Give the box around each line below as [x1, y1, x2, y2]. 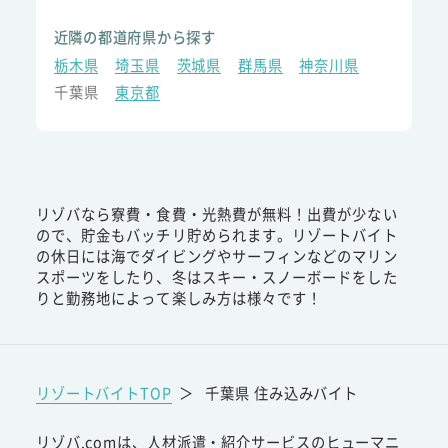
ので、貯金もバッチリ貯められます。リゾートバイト [35, 223, 398, 245]
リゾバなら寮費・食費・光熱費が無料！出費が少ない [35, 202, 398, 224]
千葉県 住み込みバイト [205, 381, 359, 403]
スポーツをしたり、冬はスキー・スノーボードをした [35, 265, 398, 287]
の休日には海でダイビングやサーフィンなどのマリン [35, 244, 398, 266]
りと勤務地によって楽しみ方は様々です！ [35, 286, 323, 308]
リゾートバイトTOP [35, 381, 172, 403]
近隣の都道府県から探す [53, 26, 216, 48]
